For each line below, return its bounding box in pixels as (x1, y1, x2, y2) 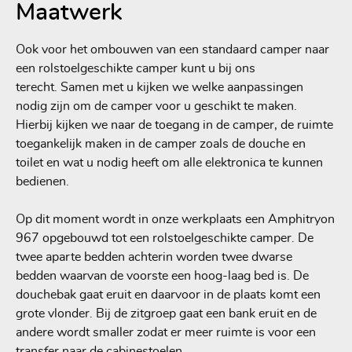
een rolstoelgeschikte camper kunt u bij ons (16, 61, 256, 75)
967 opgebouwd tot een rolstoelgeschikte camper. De (16, 231, 314, 244)
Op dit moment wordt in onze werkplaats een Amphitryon (16, 212, 335, 225)
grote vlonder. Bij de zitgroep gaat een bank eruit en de (16, 306, 317, 320)
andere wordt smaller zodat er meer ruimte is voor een (16, 325, 317, 339)
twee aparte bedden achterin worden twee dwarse (16, 250, 293, 263)
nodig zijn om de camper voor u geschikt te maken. (16, 99, 298, 112)
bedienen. (16, 174, 70, 188)
